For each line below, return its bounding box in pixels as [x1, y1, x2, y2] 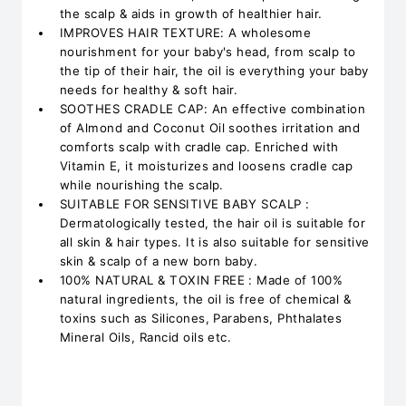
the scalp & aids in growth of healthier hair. [60, 6, 323, 21]
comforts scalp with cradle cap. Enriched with [60, 140, 339, 154]
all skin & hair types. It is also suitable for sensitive [60, 235, 370, 249]
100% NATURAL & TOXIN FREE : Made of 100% [60, 273, 343, 287]
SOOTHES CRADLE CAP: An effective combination [60, 101, 366, 116]
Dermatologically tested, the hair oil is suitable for [60, 216, 366, 230]
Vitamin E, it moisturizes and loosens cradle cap [60, 159, 353, 173]
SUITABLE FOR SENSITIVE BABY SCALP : [60, 197, 310, 211]
